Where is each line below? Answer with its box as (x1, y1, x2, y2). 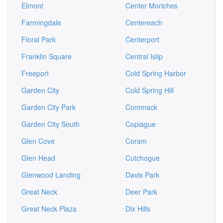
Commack (125, 102, 157, 112)
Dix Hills (125, 204, 150, 214)
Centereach (125, 17, 162, 27)
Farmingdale (21, 17, 61, 27)
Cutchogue (125, 153, 160, 163)
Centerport (125, 34, 159, 44)
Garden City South (21, 119, 80, 129)
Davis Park (125, 170, 159, 180)
